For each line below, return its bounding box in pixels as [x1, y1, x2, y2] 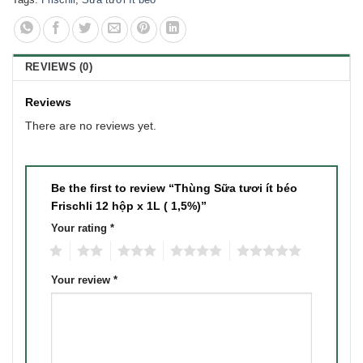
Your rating [51, 222, 110, 234]
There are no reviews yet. [25, 118, 156, 132]
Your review [51, 274, 113, 286]
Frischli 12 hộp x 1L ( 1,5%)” [51, 199, 210, 212]
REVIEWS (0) [25, 60, 92, 73]
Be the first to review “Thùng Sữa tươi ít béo [51, 181, 297, 194]
